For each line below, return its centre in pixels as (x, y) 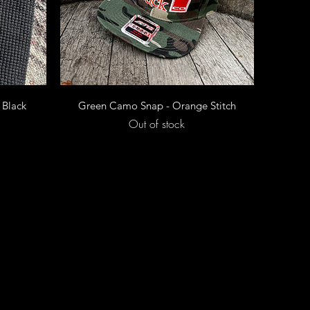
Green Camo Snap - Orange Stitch (157, 105)
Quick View (157, 102)
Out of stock (157, 124)
